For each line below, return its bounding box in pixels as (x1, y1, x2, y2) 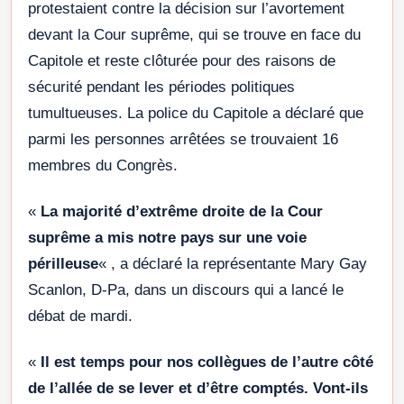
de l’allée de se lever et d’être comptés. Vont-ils (28, 380, 368, 398)
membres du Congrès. (28, 157, 178, 175)
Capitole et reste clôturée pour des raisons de (28, 52, 335, 70)
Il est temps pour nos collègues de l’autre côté (41, 353, 373, 372)
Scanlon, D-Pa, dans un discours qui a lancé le (28, 281, 344, 299)
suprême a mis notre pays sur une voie (28, 229, 307, 247)
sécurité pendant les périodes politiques (28, 78, 295, 96)
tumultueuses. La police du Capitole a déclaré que (28, 105, 363, 123)
